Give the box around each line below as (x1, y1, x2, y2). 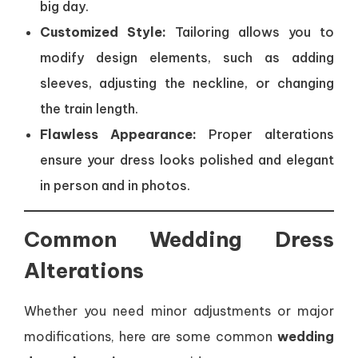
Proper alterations (197, 126, 334, 142)
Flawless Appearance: (40, 126, 197, 142)
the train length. (40, 101, 138, 117)
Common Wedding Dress (24, 226, 334, 253)
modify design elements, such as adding (40, 50, 334, 66)
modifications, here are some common (24, 328, 277, 344)
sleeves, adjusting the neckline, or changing (40, 75, 334, 91)
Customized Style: (40, 24, 166, 40)
